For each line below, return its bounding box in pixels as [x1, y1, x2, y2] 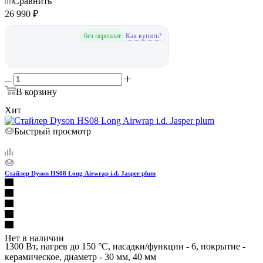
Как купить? [125, 37, 161, 46]
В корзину [16, 93, 57, 103]
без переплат [83, 38, 121, 46]
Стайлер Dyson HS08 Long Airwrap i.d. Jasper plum [85, 176, 156, 183]
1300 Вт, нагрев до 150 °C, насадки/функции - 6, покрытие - [5, 247, 245, 258]
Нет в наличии [5, 239, 64, 249]
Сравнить [13, 2, 52, 12]
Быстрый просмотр [14, 132, 91, 143]
